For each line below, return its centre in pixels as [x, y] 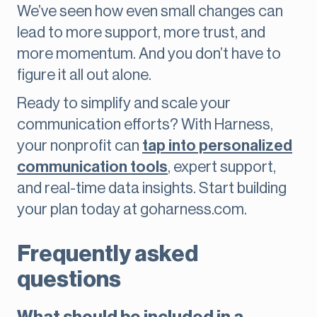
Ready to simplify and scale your [124, 104]
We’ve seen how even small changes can [150, 12]
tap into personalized [217, 146]
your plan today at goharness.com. [132, 210]
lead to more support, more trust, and [141, 33]
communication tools [92, 167]
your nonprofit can [80, 146]
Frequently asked [108, 254]
